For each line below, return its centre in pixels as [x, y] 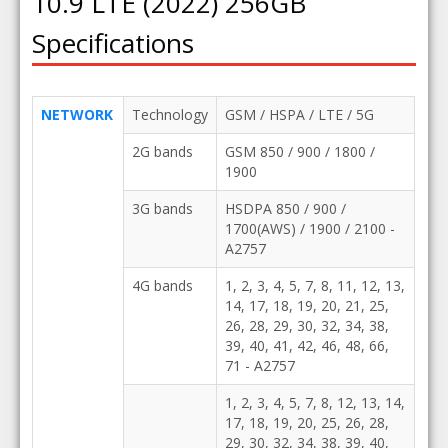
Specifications [112, 43]
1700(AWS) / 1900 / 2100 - [309, 228]
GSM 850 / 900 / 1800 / [299, 151]
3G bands [162, 208]
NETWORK [76, 114]
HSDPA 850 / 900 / [285, 208]
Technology [169, 114]
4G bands [162, 285]
